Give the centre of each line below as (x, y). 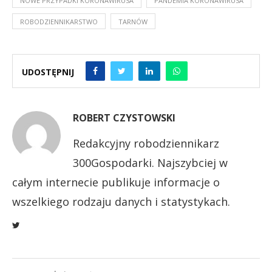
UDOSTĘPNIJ (48, 72)
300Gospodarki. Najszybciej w (150, 162)
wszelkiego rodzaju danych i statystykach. (121, 201)
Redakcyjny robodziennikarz (146, 143)
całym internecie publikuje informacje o (116, 182)
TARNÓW (133, 21)
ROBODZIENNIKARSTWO (59, 21)
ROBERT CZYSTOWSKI (124, 117)
